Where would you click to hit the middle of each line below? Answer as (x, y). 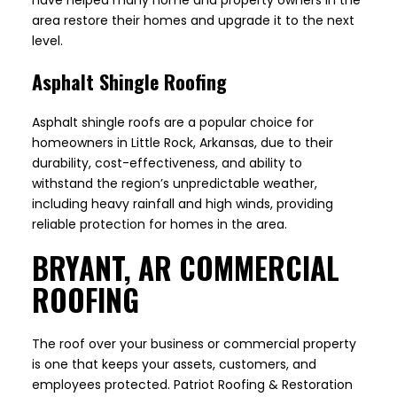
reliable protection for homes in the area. (160, 225)
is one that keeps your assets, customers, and (174, 365)
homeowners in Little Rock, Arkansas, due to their (183, 143)
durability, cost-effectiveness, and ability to (167, 163)
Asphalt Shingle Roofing (129, 82)
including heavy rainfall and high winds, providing (183, 204)
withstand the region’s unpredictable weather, (175, 184)
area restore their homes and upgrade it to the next (193, 21)
